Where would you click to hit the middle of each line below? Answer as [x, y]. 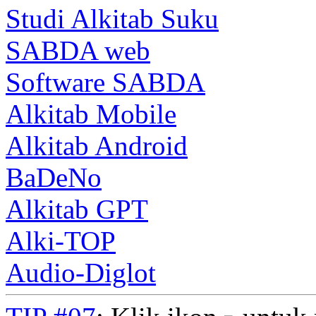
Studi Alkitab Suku [112, 18]
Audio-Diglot [81, 272]
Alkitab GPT [77, 209]
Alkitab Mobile [91, 114]
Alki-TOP [61, 241]
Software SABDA [105, 82]
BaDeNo [54, 177]
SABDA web [78, 50]
